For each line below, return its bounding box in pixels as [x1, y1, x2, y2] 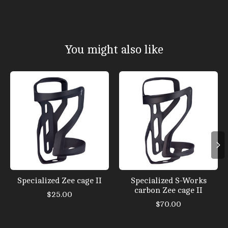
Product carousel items [10, 71, 97, 81]
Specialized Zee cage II [17, 176, 102, 186]
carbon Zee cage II [134, 186, 203, 195]
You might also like [65, 43, 163, 56]
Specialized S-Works [130, 176, 207, 186]
